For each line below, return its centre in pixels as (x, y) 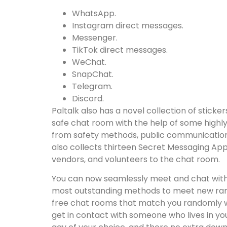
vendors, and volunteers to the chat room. (136, 159)
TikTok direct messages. (120, 50)
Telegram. (92, 86)
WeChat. (89, 62)
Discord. (88, 98)
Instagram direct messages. (128, 25)
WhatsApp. (94, 13)
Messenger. (95, 37)
